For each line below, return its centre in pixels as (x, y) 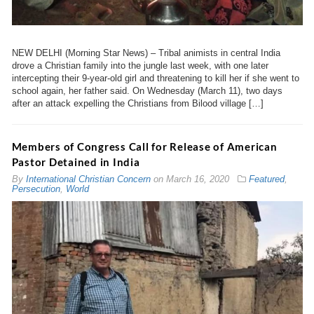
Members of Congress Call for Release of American (144, 147)
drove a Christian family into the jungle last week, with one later (140, 66)
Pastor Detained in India (76, 162)
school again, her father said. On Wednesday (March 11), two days (147, 91)
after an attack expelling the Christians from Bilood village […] (137, 104)
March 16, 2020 (197, 179)
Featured (266, 179)
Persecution (36, 189)
